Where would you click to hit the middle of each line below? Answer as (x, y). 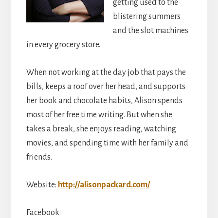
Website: (42, 185)
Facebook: (43, 212)
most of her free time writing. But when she (99, 115)
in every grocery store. (63, 45)
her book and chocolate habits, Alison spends (104, 100)
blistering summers (146, 16)
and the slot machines (150, 30)
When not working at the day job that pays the (106, 72)
